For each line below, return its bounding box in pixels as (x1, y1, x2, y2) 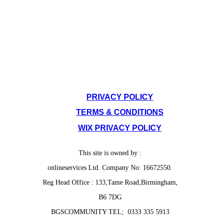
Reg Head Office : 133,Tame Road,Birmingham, (42, 178, 178, 186)
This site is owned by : (79, 149, 141, 157)
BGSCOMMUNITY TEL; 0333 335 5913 (51, 208, 169, 216)
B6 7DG (98, 193, 122, 201)
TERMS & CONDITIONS (76, 108, 164, 117)
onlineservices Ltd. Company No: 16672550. (48, 164, 172, 171)
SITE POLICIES (65, 64, 155, 76)
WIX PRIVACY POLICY (78, 123, 162, 132)
